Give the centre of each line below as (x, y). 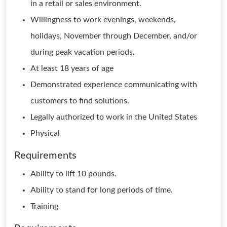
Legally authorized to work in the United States (114, 117)
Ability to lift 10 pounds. (73, 174)
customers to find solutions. (80, 101)
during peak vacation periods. (83, 52)
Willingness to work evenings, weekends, (103, 20)
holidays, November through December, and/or (114, 36)
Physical (45, 133)
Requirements (45, 156)
